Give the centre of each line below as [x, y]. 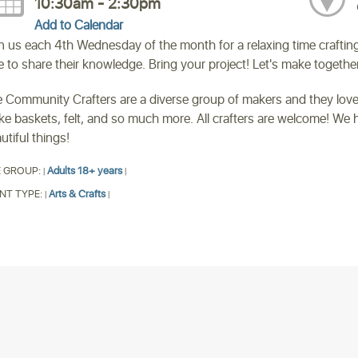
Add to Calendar [79, 26]
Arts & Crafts [77, 195]
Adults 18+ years [84, 171]
